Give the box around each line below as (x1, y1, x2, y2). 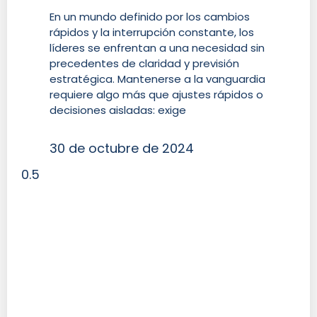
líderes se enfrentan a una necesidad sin (50, 40, 265, 56)
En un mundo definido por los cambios (50, 9, 250, 25)
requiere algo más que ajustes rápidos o (50, 87, 263, 103)
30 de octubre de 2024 (50, 139, 194, 158)
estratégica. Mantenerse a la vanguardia (50, 71, 265, 87)
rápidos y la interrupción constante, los (50, 25, 254, 40)
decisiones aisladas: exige (50, 103, 186, 118)
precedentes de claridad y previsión (50, 56, 239, 71)
